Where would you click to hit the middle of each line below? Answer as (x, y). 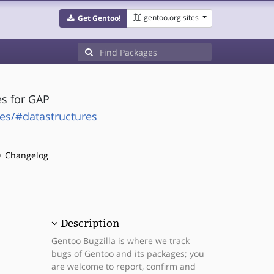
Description (90, 223)
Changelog (25, 155)
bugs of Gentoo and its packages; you (128, 254)
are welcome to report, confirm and (123, 266)
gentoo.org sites (171, 17)
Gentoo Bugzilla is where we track (120, 241)
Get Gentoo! (99, 18)
